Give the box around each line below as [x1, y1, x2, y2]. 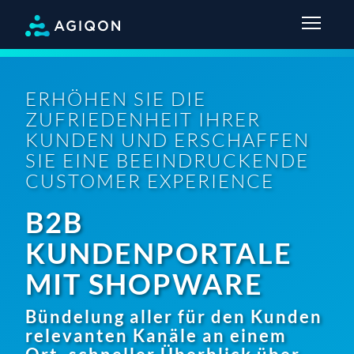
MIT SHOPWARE [25, 265, 263, 301]
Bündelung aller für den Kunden [25, 305, 322, 327]
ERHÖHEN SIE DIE [25, 86, 206, 111]
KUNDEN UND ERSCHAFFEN [25, 127, 310, 152]
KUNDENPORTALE [25, 235, 292, 270]
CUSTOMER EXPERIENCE [25, 168, 274, 193]
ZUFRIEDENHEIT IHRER [25, 107, 261, 131]
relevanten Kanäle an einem [25, 324, 287, 346]
